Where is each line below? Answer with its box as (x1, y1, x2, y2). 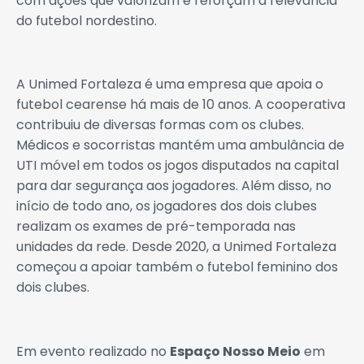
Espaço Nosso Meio (170, 342, 301, 362)
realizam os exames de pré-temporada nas (16, 217, 296, 236)
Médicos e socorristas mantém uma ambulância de (16, 136, 344, 155)
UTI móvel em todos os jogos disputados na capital (16, 156, 339, 175)
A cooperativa (254, 95, 345, 115)
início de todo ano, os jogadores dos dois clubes (16, 197, 317, 216)
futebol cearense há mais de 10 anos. (16, 95, 254, 115)
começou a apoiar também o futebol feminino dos (16, 258, 338, 277)
